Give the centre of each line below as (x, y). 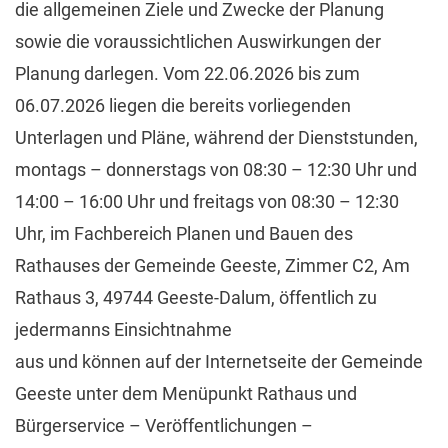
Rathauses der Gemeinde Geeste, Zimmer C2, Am (212, 265)
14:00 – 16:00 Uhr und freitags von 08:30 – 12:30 (207, 201)
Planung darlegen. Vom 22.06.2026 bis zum (187, 73)
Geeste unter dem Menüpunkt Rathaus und (186, 393)
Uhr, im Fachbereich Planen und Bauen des (184, 233)
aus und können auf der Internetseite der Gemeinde (219, 361)
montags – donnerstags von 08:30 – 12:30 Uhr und (216, 169)
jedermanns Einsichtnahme (123, 329)
